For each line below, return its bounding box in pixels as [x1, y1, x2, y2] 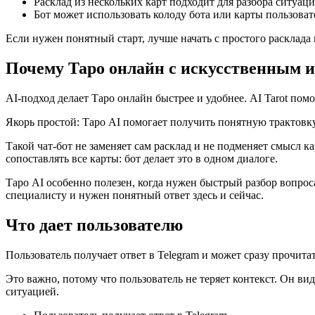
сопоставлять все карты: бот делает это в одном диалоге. [6, 152, 278, 165]
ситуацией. [6, 285, 59, 297]
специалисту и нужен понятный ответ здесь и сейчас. [6, 188, 264, 201]
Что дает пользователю [6, 215, 183, 234]
